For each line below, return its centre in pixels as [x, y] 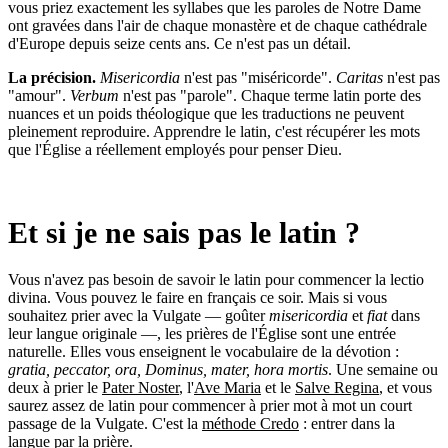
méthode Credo [250, 423]
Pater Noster [140, 387]
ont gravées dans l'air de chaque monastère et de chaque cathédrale [217, 25]
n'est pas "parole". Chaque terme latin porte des [270, 95]
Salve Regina [337, 387]
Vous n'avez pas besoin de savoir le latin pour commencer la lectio [216, 279]
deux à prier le [55, 387]
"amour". [39, 95]
